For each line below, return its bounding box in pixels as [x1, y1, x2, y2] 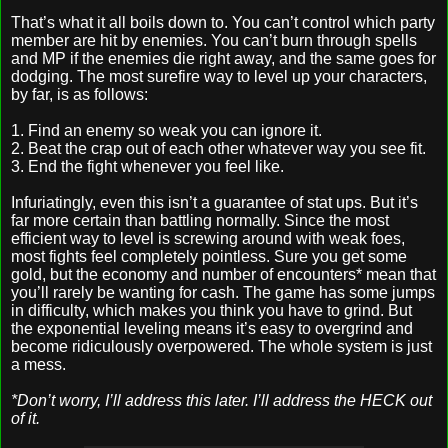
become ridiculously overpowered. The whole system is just [11, 337, 432, 355]
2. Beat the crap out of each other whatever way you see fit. [11, 139, 426, 157]
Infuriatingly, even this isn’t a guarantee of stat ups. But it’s [11, 193, 418, 211]
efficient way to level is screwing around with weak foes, [11, 229, 405, 247]
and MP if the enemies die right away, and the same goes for [11, 49, 436, 67]
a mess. [11, 355, 66, 373]
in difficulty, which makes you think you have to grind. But [11, 301, 412, 319]
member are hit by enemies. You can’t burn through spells [11, 31, 417, 49]
